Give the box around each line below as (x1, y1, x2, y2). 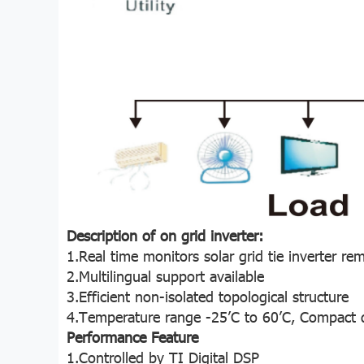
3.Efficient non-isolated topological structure (67, 286, 349, 305)
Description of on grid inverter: (67, 225, 263, 245)
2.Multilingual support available (67, 266, 264, 285)
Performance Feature (67, 327, 198, 346)
